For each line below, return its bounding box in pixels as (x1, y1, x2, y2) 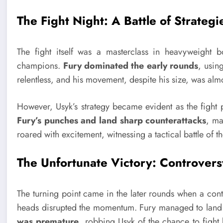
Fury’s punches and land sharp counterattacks (17, 113, 207, 127)
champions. (17, 59, 63, 73)
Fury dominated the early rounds (63, 59, 199, 73)
